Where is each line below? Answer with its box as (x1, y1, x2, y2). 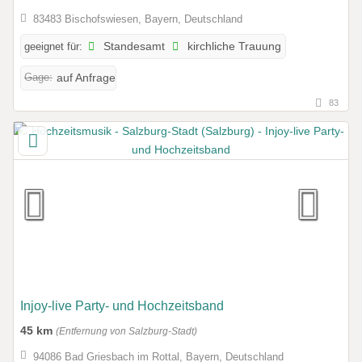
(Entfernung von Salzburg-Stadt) (56, 326, 197, 337)
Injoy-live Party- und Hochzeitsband (20, 299, 224, 314)
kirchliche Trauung (184, 40, 282, 53)
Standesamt (100, 40, 166, 53)
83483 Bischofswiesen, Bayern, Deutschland (32, 13, 242, 26)
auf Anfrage (57, 72, 116, 85)
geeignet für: (24, 40, 82, 53)
